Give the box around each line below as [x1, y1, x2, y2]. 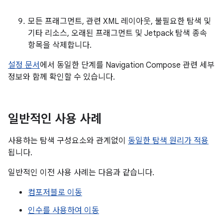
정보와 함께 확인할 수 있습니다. [8, 72, 115, 82]
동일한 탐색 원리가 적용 [128, 136, 209, 146]
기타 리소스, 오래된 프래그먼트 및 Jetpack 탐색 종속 [28, 28, 207, 38]
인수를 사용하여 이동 [28, 206, 99, 216]
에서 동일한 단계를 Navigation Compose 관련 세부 [40, 60, 215, 70]
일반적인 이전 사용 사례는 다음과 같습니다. [8, 168, 154, 178]
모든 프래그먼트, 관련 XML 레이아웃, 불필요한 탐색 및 [28, 16, 211, 26]
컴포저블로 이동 [28, 188, 82, 198]
